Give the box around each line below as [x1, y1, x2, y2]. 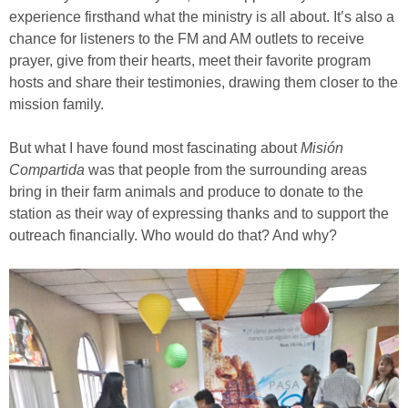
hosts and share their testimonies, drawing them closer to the [9, 75, 398, 90]
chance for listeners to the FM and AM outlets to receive [9, 31, 364, 46]
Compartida [9, 162, 85, 178]
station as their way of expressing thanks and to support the [9, 206, 389, 221]
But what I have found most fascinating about [9, 140, 301, 156]
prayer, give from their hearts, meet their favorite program [9, 53, 371, 68]
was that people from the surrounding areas [85, 162, 367, 178]
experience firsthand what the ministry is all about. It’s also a [9, 9, 394, 25]
